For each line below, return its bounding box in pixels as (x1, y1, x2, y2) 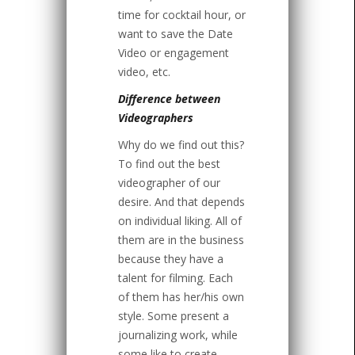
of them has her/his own (118, 289, 244, 305)
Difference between (118, 91, 220, 107)
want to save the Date (118, 26, 233, 42)
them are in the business (118, 232, 244, 248)
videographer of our (118, 175, 220, 191)
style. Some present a (118, 308, 229, 324)
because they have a (118, 251, 223, 267)
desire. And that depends (118, 194, 245, 210)
